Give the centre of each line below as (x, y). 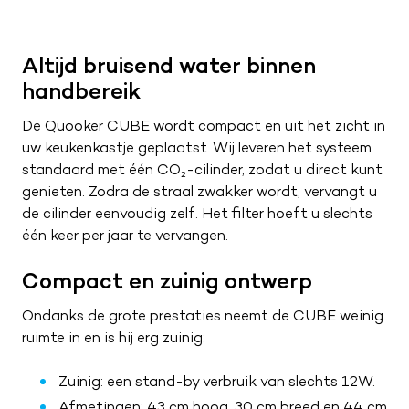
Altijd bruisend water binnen (169, 65)
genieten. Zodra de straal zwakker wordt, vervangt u (199, 191)
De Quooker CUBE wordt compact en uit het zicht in (204, 126)
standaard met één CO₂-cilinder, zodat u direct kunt (202, 169)
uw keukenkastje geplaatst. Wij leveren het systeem (197, 147)
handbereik (81, 91)
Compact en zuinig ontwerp (167, 281)
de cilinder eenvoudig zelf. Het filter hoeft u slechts (197, 213)
